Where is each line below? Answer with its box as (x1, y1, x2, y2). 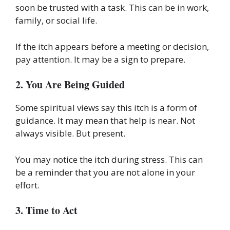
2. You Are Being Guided (15, 77, 125, 92)
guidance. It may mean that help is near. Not (15, 114, 195, 127)
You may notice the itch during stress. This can (15, 153, 203, 165)
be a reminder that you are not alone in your (15, 166, 195, 178)
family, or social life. (15, 14, 97, 27)
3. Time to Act (15, 203, 78, 218)
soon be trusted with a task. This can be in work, (15, 2, 209, 14)
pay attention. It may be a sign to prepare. (15, 53, 185, 65)
